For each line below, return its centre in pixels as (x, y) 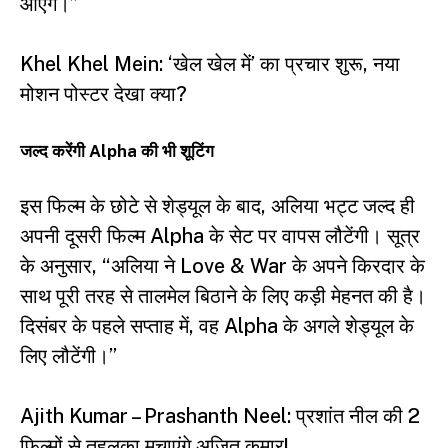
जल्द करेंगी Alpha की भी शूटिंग (117, 150)
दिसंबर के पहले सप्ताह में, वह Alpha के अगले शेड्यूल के (217, 325)
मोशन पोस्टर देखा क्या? (103, 93)
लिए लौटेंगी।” (68, 355)
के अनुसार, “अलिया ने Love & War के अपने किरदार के (222, 265)
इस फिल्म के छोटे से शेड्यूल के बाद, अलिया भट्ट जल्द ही (217, 205)
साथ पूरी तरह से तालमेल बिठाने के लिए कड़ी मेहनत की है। (223, 295)
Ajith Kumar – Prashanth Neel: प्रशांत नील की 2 (220, 415)
